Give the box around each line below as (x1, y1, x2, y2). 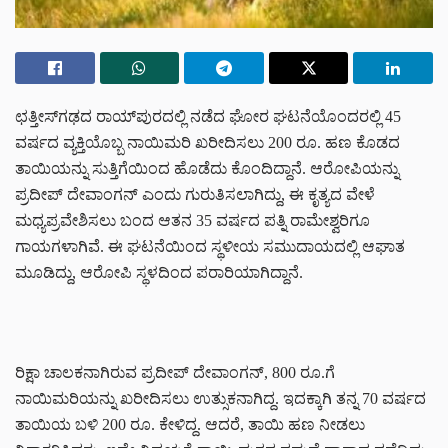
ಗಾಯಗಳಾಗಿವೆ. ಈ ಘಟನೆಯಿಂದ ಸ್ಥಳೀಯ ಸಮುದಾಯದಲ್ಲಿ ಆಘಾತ (15, 237, 405, 255)
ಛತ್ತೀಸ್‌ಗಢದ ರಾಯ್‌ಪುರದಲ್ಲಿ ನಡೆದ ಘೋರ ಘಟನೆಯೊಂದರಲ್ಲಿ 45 (15, 107, 401, 125)
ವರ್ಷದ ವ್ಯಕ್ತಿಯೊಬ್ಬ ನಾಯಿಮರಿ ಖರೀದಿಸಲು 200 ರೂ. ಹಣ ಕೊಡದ (15, 133, 400, 151)
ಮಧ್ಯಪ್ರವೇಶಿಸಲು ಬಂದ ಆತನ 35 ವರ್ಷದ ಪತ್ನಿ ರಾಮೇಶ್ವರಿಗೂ (15, 211, 370, 229)
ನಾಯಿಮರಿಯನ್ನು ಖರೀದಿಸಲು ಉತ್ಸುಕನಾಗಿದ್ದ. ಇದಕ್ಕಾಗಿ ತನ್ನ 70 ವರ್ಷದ (15, 389, 426, 407)
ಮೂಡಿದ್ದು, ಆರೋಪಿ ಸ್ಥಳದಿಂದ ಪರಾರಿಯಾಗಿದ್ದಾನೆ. (15, 263, 303, 281)
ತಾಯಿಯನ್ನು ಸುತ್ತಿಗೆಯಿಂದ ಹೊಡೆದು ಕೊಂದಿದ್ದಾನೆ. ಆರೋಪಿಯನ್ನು (15, 159, 399, 177)
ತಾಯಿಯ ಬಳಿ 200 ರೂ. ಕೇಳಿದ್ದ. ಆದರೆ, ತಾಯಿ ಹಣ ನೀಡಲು (15, 415, 365, 433)
